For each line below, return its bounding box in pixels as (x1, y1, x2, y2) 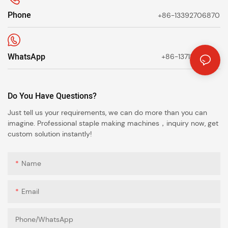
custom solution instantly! (8, 129, 92, 138)
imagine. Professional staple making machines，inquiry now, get (8, 118, 218, 128)
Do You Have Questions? (8, 90, 97, 102)
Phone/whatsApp (15, 214, 73, 224)
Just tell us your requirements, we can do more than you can (8, 107, 207, 117)
